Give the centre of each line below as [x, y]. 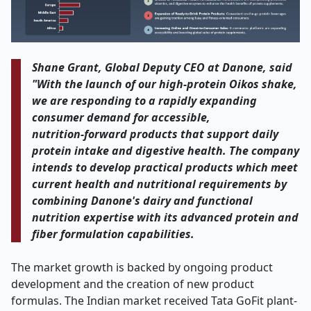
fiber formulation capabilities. [114, 234]
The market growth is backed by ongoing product [142, 267]
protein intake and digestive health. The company [166, 151]
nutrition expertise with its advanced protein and [166, 217]
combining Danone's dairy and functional [143, 201]
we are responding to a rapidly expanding [145, 101]
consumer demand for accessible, [121, 117]
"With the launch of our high [108, 84]
